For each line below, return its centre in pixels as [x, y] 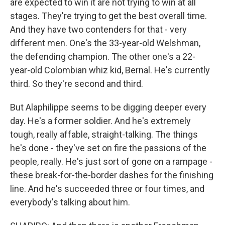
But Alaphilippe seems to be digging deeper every [108, 107]
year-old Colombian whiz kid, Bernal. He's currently [110, 70]
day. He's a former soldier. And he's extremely [100, 121]
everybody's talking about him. [70, 202]
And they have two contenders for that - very [98, 29]
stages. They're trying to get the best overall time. [108, 16]
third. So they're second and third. [77, 84]
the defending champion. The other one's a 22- [103, 57]
